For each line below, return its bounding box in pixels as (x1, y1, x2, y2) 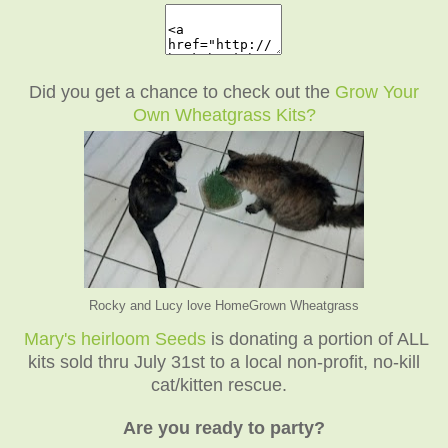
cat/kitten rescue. (151, 374, 287, 395)
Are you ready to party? (123, 417, 325, 438)
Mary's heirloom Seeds (24, 328, 206, 349)
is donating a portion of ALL (206, 328, 429, 349)
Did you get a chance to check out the (29, 81, 335, 102)
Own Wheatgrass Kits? (132, 104, 316, 125)
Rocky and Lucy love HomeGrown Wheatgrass (89, 297, 359, 313)
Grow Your (335, 81, 419, 102)
